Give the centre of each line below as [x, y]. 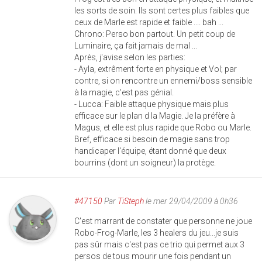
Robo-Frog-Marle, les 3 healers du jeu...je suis [156, 233]
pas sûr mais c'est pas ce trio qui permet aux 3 [159, 245]
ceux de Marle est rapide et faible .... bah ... [149, 23]
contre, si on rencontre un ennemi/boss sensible [163, 81]
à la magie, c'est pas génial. [124, 93]
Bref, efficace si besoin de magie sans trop [152, 139]
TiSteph [131, 201]
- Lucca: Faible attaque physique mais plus [151, 104]
